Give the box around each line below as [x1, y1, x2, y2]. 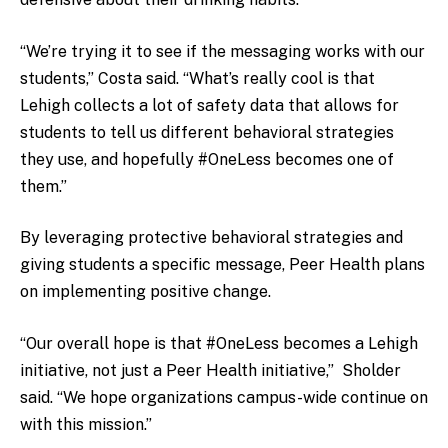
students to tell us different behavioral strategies [20, 122, 394, 142]
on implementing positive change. [20, 282, 271, 302]
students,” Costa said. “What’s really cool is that [20, 68, 375, 88]
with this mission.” [20, 414, 152, 434]
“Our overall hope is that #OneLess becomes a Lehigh [20, 333, 418, 353]
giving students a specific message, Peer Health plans [20, 255, 425, 275]
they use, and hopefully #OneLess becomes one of [20, 149, 394, 169]
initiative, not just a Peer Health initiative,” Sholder [20, 360, 401, 380]
